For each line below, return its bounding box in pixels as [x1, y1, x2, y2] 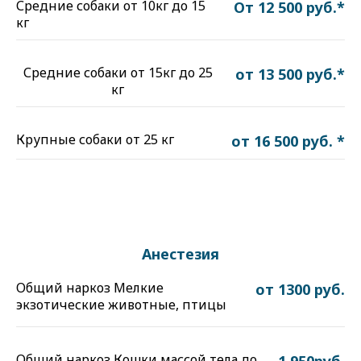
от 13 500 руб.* [235, 64, 345, 84]
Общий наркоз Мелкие [16, 279, 164, 297]
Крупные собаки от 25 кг [16, 131, 174, 148]
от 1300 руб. [255, 280, 345, 299]
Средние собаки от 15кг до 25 [23, 64, 213, 81]
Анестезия [142, 244, 219, 263]
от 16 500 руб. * [231, 131, 345, 151]
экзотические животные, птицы [16, 296, 226, 313]
